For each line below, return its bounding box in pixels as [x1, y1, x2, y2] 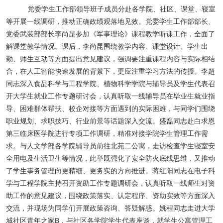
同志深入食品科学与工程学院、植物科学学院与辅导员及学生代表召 [6, 80, 215, 88]
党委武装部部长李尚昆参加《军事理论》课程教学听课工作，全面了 [6, 30, 215, 38]
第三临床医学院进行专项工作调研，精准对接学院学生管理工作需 [6, 130, 208, 137]
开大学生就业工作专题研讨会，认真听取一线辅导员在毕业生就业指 [6, 93, 215, 100]
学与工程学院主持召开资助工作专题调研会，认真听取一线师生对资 [6, 180, 215, 187]
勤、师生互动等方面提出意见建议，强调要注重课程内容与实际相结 [6, 55, 215, 63]
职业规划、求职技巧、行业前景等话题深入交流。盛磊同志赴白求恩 [6, 117, 215, 125]
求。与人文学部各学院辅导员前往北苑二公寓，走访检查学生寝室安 [6, 142, 215, 150]
